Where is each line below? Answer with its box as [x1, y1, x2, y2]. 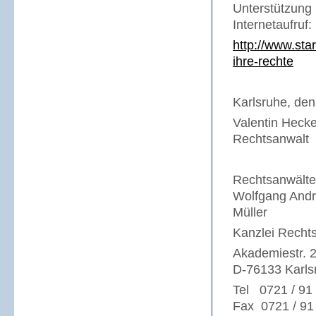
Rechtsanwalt [233, 132, 309, 146]
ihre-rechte [233, 54, 293, 68]
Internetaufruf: [233, 18, 312, 32]
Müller [233, 205, 267, 219]
